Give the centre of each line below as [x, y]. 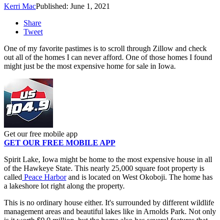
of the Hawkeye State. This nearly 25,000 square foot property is [104, 168]
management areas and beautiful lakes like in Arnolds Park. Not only [110, 212]
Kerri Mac [20, 6]
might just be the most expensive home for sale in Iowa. [90, 66]
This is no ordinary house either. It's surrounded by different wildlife [109, 203]
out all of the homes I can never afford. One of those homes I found [108, 57]
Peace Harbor [44, 177]
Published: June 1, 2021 [73, 6]
